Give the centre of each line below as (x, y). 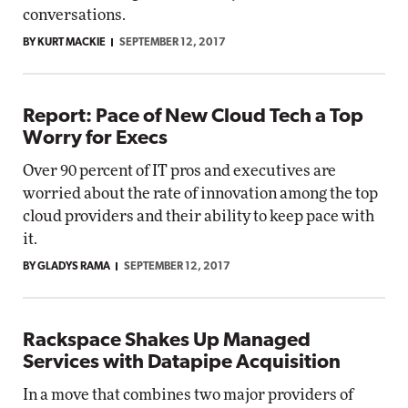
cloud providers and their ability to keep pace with (199, 216)
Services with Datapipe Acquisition (182, 363)
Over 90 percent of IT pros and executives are (179, 171)
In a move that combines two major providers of (188, 395)
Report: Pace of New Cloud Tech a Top (193, 117)
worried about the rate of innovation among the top (200, 194)
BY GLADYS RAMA (66, 267)
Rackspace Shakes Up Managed (167, 341)
